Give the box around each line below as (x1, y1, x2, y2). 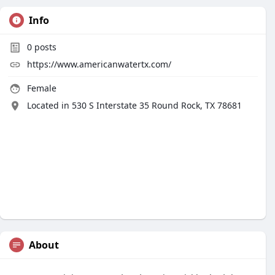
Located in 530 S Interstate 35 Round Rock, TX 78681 (27, 99, 242, 111)
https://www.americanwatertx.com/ (27, 58, 171, 70)
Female (25, 82, 56, 94)
